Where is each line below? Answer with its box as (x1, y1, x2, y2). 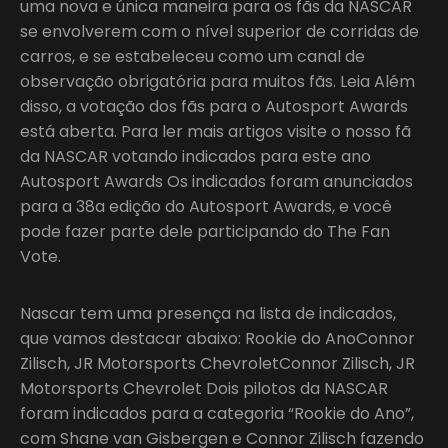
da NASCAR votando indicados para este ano (20, 144, 371, 168)
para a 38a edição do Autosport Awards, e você (20, 194, 392, 218)
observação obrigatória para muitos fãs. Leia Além (20, 69, 415, 93)
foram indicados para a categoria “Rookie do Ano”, (20, 401, 414, 425)
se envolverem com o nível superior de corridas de (20, 19, 419, 43)
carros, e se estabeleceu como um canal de (20, 44, 365, 68)
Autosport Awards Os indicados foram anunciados (20, 169, 413, 193)
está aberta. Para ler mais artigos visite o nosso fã (20, 119, 411, 143)
